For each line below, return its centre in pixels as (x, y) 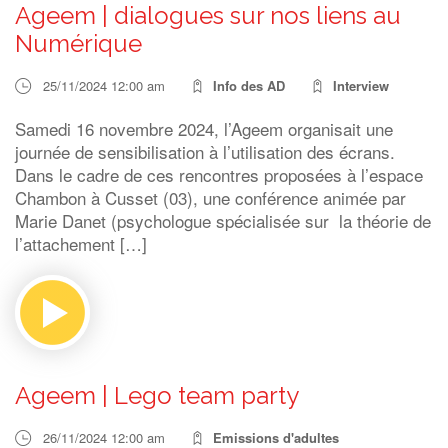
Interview (361, 85)
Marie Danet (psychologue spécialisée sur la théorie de (223, 220)
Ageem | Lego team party (157, 395)
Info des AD (249, 85)
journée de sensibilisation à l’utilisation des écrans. (205, 151)
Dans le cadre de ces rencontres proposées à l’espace (219, 174)
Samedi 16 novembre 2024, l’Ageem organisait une (204, 128)
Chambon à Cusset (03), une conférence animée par (210, 197)
